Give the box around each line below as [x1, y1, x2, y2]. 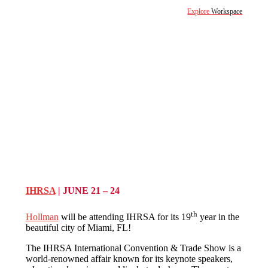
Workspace [211, 7, 243, 16]
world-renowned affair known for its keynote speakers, [25, 253, 233, 264]
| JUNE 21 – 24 [55, 185, 120, 196]
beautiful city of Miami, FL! [25, 222, 133, 233]
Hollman [25, 211, 59, 222]
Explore [187, 7, 212, 16]
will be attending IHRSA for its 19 [58, 211, 191, 222]
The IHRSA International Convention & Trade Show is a [25, 242, 241, 253]
